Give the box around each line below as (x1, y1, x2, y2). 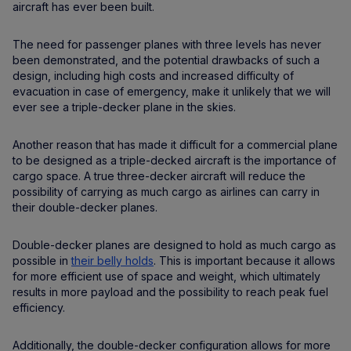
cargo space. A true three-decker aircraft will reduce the (13, 169, 306, 183)
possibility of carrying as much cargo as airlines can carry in (13, 185, 320, 199)
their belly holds (71, 254, 154, 268)
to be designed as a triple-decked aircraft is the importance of (13, 154, 336, 168)
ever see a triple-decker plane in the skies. (13, 100, 236, 114)
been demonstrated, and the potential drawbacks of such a (13, 53, 320, 67)
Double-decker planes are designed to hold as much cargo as (13, 238, 336, 252)
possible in (13, 254, 71, 268)
